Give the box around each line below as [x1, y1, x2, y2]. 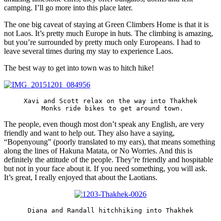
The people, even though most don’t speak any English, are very [4, 120, 204, 129]
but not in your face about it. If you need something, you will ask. [4, 164, 207, 173]
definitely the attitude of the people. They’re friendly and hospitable [4, 155, 213, 164]
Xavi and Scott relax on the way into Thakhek [24, 97, 197, 105]
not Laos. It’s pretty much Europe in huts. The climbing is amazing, [4, 29, 213, 38]
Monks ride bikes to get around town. [37, 105, 184, 112]
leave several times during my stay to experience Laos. [4, 47, 173, 56]
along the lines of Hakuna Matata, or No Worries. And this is [4, 147, 192, 155]
